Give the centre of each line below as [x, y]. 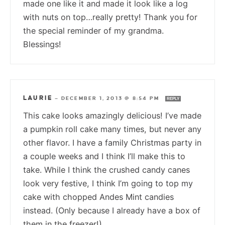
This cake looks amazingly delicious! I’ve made [112, 116]
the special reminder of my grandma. [93, 31]
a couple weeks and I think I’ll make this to [104, 156]
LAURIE [38, 98]
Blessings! [42, 44]
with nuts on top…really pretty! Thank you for [110, 17]
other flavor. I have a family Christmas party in [112, 143]
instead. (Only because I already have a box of [112, 211]
